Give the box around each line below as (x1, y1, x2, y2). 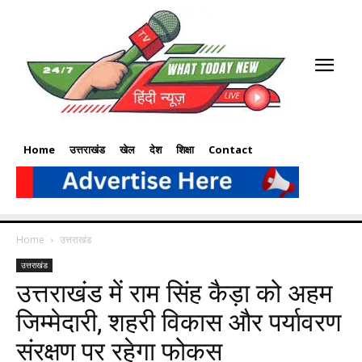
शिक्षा (176, 142, 194, 157)
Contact (208, 142, 253, 157)
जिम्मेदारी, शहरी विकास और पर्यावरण (16, 306, 341, 338)
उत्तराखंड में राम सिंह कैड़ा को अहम (16, 277, 333, 309)
